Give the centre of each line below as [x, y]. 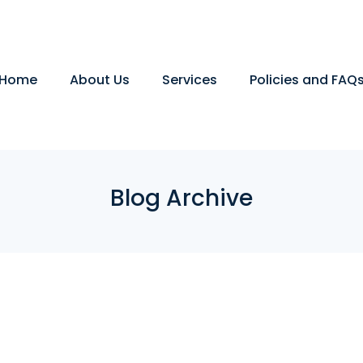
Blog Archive [181, 198]
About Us [100, 80]
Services [190, 80]
